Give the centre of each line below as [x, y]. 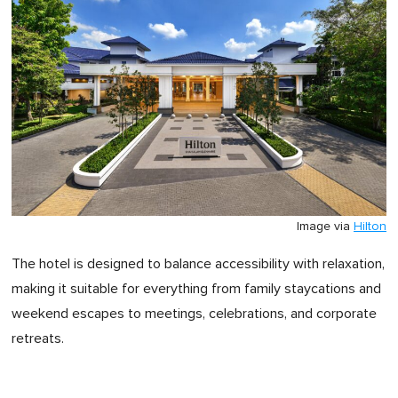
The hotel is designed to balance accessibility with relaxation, [198, 264]
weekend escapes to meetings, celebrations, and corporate [194, 314]
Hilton [370, 227]
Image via [325, 227]
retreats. [38, 339]
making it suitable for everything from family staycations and [196, 289]
